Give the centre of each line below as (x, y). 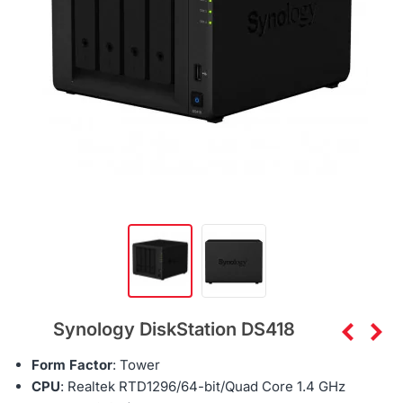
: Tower (136, 365)
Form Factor (72, 365)
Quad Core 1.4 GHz (285, 387)
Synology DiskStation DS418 (174, 330)
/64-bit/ (201, 387)
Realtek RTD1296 (122, 387)
